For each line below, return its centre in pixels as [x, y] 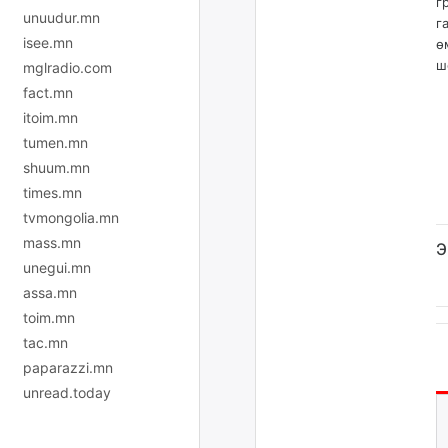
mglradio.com [67, 67]
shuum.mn [56, 167]
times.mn [52, 192]
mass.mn [52, 242]
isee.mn [48, 42]
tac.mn [45, 342]
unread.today [67, 392]
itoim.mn [50, 117]
